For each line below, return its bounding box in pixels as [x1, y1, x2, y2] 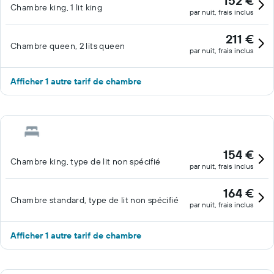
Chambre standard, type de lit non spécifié [10, 194, 179, 206]
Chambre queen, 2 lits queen [10, 40, 125, 51]
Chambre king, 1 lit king [10, 2, 103, 13]
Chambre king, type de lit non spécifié [10, 156, 161, 167]
